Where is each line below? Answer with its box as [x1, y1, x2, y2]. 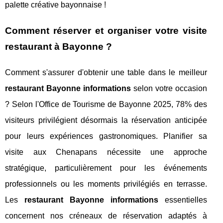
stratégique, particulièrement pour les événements [5, 164, 207, 173]
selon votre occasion [130, 84, 207, 93]
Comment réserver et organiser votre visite [5, 25, 207, 36]
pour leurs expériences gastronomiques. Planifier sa [5, 132, 207, 141]
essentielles [158, 196, 207, 205]
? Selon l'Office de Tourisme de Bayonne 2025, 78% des [5, 100, 207, 109]
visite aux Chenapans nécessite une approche [5, 148, 207, 157]
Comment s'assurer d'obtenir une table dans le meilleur [5, 68, 207, 77]
